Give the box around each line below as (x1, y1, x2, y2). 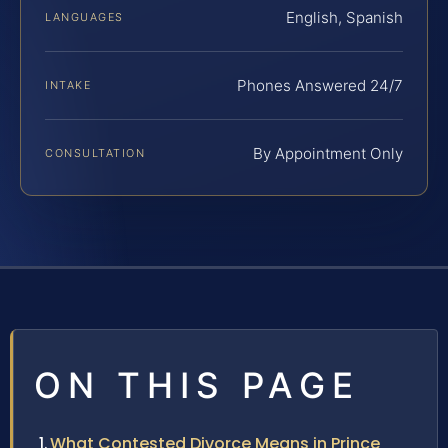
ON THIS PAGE (34, 364, 360, 407)
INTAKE (45, 78, 92, 93)
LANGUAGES (45, 10, 124, 25)
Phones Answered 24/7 (237, 76, 403, 96)
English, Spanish (286, 8, 403, 28)
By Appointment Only (253, 144, 403, 164)
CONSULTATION (45, 146, 146, 161)
